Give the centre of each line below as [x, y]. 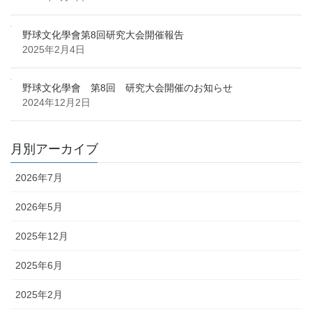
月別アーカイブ [54, 149]
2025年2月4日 [54, 50]
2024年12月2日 [56, 103]
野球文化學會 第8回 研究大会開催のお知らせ [127, 88]
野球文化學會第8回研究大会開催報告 [103, 35]
